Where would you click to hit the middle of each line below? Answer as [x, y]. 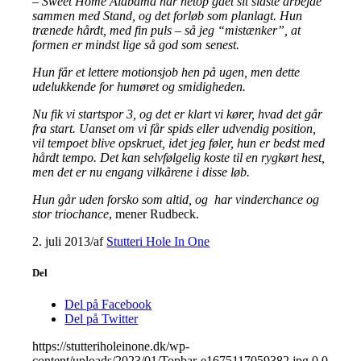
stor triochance [71, 214]
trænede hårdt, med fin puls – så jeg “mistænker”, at [167, 30]
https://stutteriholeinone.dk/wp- [111, 346]
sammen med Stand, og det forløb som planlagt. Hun [168, 15]
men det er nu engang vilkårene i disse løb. [141, 172]
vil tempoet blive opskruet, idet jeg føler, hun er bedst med [179, 143]
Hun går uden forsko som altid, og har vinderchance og [176, 199]
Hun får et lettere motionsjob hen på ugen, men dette [166, 72]
